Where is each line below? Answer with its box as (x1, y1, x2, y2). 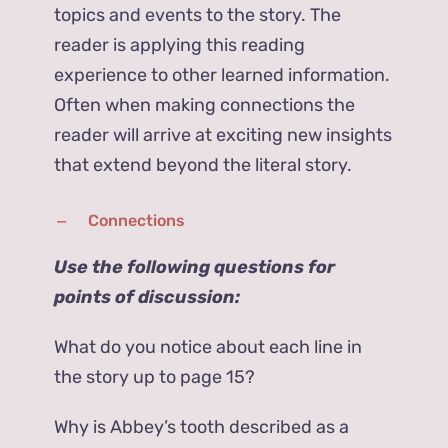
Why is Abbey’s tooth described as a (54, 416, 350, 439)
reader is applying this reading (54, 34, 306, 57)
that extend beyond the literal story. (54, 154, 353, 177)
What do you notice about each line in (54, 336, 363, 359)
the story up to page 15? (54, 366, 256, 389)
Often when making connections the (54, 94, 356, 117)
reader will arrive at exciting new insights (54, 124, 393, 147)
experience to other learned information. (54, 64, 391, 87)
